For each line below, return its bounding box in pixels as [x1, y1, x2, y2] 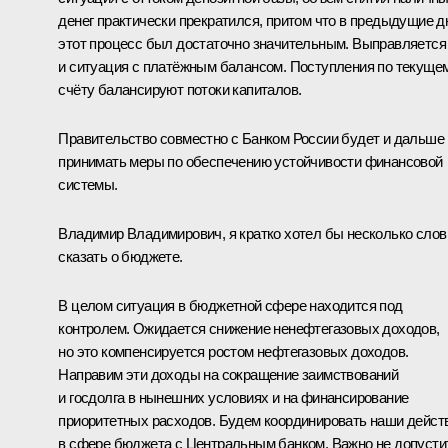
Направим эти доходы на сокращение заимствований [58, 365, 399, 383]
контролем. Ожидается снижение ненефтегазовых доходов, [58, 319, 440, 337]
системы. [58, 175, 118, 193]
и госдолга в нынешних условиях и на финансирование [58, 388, 409, 406]
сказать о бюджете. [58, 247, 183, 265]
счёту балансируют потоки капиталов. [58, 80, 302, 98]
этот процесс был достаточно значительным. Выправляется [58, 34, 446, 52]
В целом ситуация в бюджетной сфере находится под [58, 296, 403, 314]
